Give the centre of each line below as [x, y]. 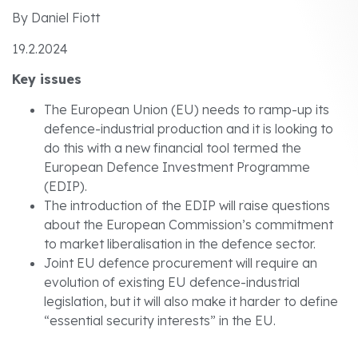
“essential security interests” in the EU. [160, 321]
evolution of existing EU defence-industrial [172, 282]
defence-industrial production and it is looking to [189, 129]
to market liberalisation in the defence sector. [180, 244]
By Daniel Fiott [56, 18]
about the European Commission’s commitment [189, 225]
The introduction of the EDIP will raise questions [187, 206]
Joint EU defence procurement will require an [181, 263]
